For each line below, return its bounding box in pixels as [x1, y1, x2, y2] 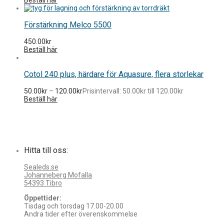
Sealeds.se [24, 162, 58, 171]
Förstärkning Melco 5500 [24, 19, 111, 29]
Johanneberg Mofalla [24, 170, 92, 179]
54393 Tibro [24, 178, 62, 187]
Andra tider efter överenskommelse [24, 209, 137, 218]
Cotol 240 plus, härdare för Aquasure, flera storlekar [24, 69, 203, 79]
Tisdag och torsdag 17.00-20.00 [24, 201, 123, 210]
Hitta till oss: [24, 145, 68, 155]
